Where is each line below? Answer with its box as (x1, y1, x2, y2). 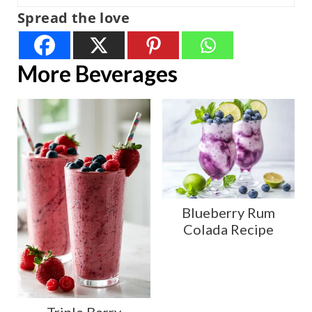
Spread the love (17, 8, 130, 28)
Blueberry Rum (181, 204, 275, 221)
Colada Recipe (182, 221, 274, 238)
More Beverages (17, 60, 178, 88)
